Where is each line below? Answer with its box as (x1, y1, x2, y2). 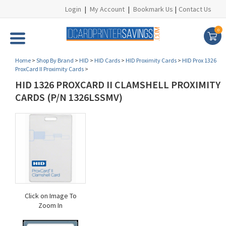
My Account (90, 5, 125, 14)
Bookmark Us (133, 5, 173, 14)
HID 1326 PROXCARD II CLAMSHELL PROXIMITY (15, 78, 220, 91)
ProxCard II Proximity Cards (15, 65, 84, 73)
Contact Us (179, 5, 211, 14)
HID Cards (94, 56, 120, 64)
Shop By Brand (36, 56, 74, 64)
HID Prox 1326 (182, 56, 216, 64)
